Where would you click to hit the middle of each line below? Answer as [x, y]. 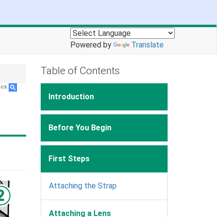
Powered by [92, 45]
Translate [147, 45]
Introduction [71, 96]
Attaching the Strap [83, 186]
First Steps [69, 158]
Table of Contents [80, 71]
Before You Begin [80, 127]
